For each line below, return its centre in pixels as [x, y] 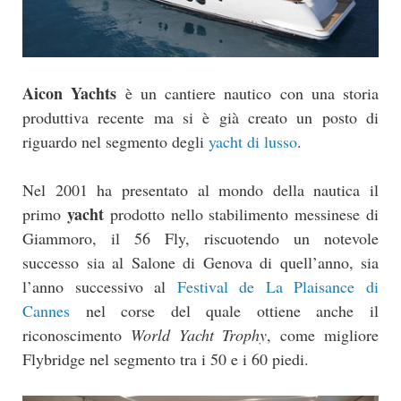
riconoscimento [77, 334]
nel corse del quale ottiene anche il [224, 310]
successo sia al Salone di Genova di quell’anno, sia [200, 262]
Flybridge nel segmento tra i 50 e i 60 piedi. [166, 358]
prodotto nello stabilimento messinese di [241, 213]
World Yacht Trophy [199, 334]
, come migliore [323, 334]
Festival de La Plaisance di [278, 286]
